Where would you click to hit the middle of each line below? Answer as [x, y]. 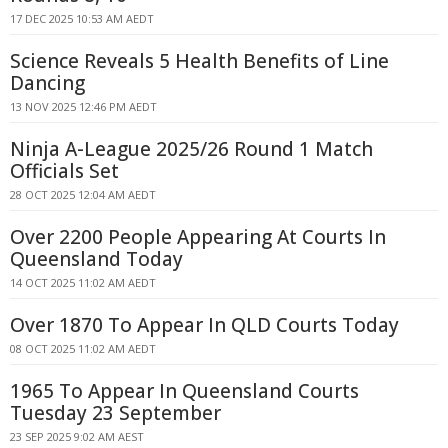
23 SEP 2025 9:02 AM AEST [77, 436]
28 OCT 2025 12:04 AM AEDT [83, 194]
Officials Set [64, 171]
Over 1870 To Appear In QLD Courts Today [204, 325]
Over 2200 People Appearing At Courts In [198, 237]
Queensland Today [96, 259]
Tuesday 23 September [115, 413]
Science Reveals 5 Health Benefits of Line [199, 61]
